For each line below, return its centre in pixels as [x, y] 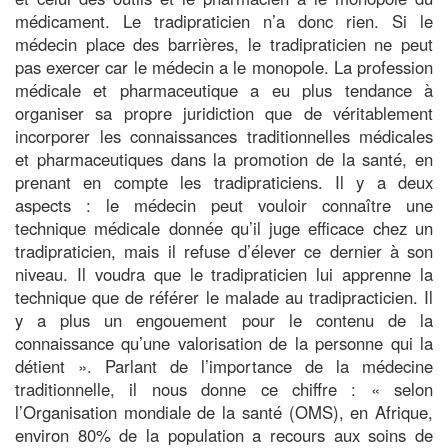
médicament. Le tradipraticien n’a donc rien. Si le [224, 20]
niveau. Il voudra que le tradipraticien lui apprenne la [224, 273]
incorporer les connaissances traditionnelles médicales [224, 135]
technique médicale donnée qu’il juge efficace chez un [224, 227]
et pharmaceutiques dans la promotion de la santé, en [224, 158]
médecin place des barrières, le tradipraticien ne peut [224, 43]
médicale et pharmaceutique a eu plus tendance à [224, 89]
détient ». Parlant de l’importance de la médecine [224, 365]
